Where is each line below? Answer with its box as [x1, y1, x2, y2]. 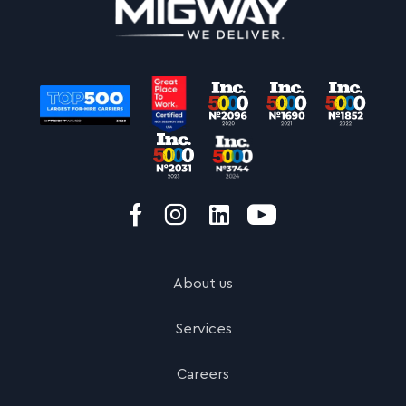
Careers [177, 367, 229, 382]
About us [173, 276, 233, 292]
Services [174, 322, 232, 337]
